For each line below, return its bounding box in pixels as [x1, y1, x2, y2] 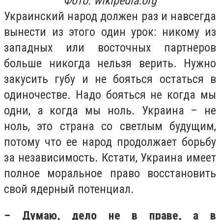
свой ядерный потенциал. [4, 182, 134, 196]
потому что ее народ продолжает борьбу [4, 135, 216, 149]
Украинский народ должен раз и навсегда [4, 9, 216, 24]
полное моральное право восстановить [4, 166, 216, 181]
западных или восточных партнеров [4, 41, 216, 55]
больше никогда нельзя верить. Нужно [4, 56, 216, 71]
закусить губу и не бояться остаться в [4, 72, 216, 86]
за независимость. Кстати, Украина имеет [4, 151, 216, 165]
